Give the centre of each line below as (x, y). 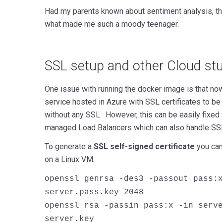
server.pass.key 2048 (94, 193)
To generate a (69, 147)
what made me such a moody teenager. (112, 24)
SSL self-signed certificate (144, 147)
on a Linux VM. (69, 160)
